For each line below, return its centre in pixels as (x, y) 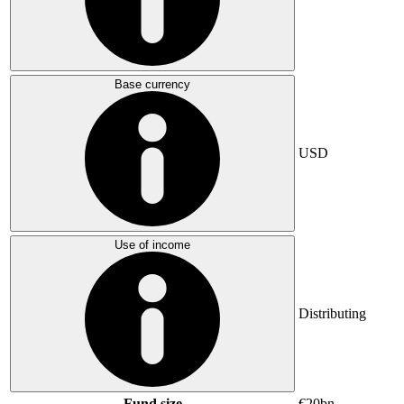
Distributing (332, 313)
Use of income (152, 244)
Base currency (152, 84)
